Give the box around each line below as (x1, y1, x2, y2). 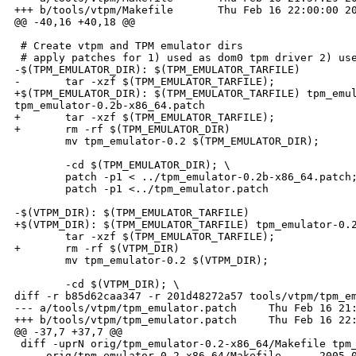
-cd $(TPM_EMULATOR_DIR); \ (14, 159, 230, 172)
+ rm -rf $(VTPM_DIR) (14, 242, 180, 255)
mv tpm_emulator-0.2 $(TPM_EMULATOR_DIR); (14, 135, 326, 148)
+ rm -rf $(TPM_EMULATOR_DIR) (14, 123, 230, 136)
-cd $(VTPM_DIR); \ (14, 278, 180, 291)
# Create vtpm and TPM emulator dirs (14, 40, 243, 52)
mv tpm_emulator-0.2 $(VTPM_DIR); (14, 254, 275, 267)
